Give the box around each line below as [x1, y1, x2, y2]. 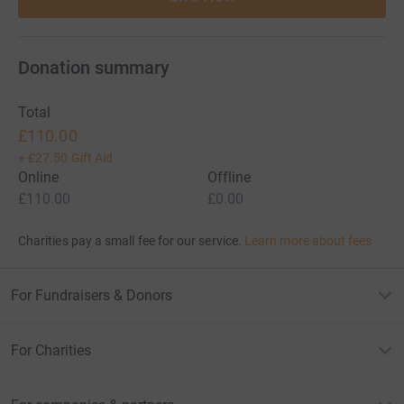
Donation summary [18, 56, 170, 78]
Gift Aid [70, 150, 114, 165]
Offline [207, 168, 252, 186]
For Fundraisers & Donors [11, 286, 172, 304]
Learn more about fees [244, 233, 372, 248]
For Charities [11, 341, 91, 359]
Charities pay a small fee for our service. [18, 233, 242, 248]
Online [18, 168, 60, 186]
